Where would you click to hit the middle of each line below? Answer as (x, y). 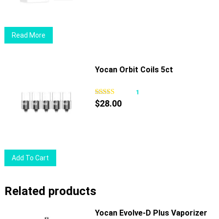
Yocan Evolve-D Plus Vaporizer (151, 213)
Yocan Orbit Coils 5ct (134, 70)
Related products (50, 191)
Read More (29, 35)
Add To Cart (31, 158)
